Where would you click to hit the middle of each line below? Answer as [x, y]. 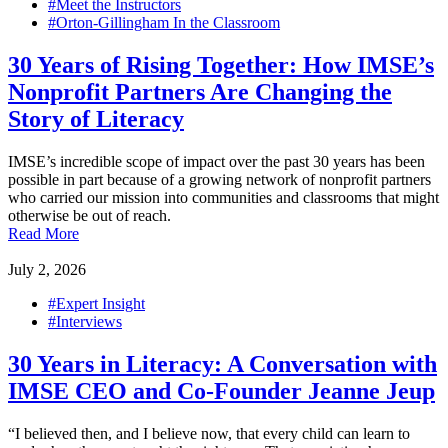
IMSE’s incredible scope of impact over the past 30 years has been [216, 162]
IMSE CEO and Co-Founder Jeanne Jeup [221, 390]
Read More [43, 234]
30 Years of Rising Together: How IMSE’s [221, 65]
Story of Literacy [96, 119]
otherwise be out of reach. [89, 216]
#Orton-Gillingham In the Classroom [164, 23]
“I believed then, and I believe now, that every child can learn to [209, 433]
